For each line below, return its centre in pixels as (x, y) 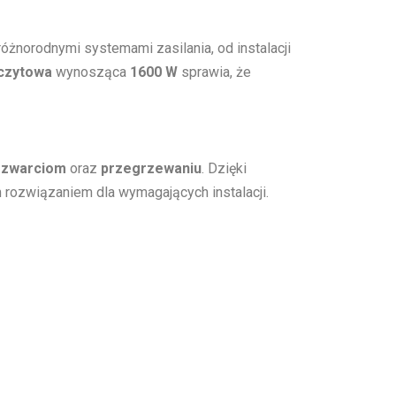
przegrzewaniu (151, 168)
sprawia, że (214, 72)
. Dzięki (224, 168)
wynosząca (91, 72)
